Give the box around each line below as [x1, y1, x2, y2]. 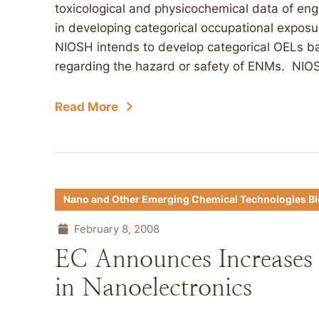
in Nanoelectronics [55, 273, 252, 301]
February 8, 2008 [71, 222, 159, 236]
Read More [55, 100, 118, 114]
